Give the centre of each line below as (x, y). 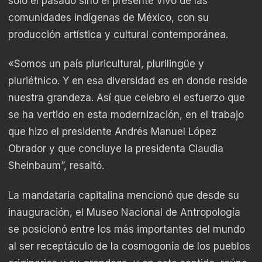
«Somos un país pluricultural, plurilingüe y (106, 64)
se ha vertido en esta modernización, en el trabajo (126, 115)
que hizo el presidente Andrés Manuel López (112, 132)
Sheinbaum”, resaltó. (56, 166)
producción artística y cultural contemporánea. (118, 35)
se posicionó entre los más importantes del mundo (127, 229)
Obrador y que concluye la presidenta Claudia (116, 149)
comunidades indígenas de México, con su (108, 18)
